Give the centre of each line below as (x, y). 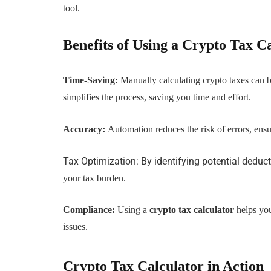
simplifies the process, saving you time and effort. (157, 97)
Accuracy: (86, 129)
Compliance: (89, 210)
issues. (76, 227)
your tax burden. (95, 178)
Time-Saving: (92, 80)
